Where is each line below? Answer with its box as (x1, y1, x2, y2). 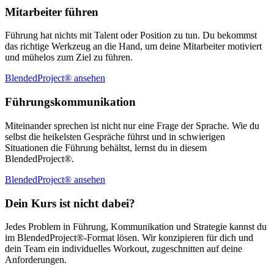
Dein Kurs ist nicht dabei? (5, 196, 135, 210)
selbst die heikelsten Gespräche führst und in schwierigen (5, 131, 225, 142)
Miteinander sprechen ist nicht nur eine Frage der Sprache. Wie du (5, 120, 259, 131)
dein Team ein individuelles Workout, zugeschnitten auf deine (5, 243, 242, 254)
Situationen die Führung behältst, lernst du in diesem (5, 142, 207, 153)
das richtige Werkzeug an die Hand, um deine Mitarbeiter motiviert (5, 41, 262, 52)
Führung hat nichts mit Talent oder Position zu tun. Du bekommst (5, 30, 257, 41)
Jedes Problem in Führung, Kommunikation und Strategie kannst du (5, 221, 267, 232)
